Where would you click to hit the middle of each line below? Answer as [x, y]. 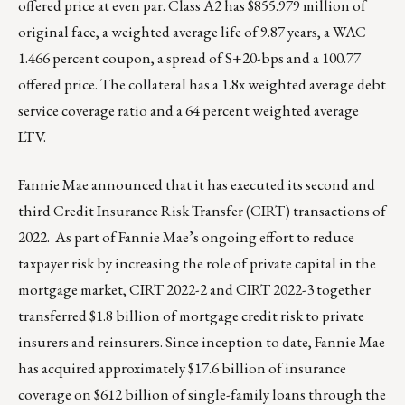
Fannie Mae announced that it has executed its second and [197, 185]
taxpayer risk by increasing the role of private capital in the [197, 264]
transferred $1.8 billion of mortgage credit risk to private [191, 316]
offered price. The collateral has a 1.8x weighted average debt [202, 85]
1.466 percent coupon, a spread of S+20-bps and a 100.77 [189, 58]
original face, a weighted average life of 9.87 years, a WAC [192, 32]
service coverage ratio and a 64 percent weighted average [188, 111]
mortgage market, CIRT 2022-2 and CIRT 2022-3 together [194, 290]
